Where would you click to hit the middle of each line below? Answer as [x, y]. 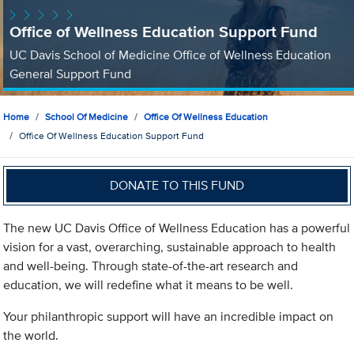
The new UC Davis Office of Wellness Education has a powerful [177, 228]
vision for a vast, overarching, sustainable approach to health [170, 247]
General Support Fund [70, 73]
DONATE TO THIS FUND [177, 185]
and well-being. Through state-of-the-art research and [151, 266]
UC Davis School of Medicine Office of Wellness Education [170, 55]
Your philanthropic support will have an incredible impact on [169, 317]
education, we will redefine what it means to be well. [149, 285]
